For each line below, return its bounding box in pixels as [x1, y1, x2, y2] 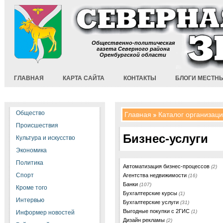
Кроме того [15, 184, 47, 191]
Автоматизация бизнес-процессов [122, 163, 211, 169]
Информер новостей [15, 209, 75, 216]
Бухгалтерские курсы [122, 190, 179, 196]
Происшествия [15, 122, 58, 129]
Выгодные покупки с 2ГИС [122, 208, 191, 214]
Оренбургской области [100, 52, 166, 58]
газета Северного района [96, 46, 170, 52]
